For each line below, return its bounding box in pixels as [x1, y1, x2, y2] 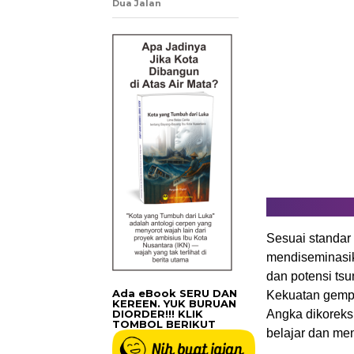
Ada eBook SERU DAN [112, 287, 237, 299]
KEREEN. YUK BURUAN [112, 297, 236, 310]
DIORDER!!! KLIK [112, 307, 203, 320]
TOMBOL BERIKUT [112, 318, 216, 330]
